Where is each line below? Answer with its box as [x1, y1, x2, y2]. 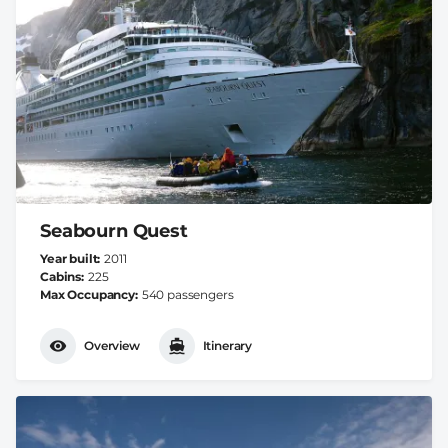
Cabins [40, 268, 82, 284]
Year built [40, 250, 98, 266]
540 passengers [141, 286, 234, 302]
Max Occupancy [40, 286, 135, 302]
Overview [84, 338, 140, 354]
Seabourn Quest [40, 219, 188, 242]
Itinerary [202, 338, 253, 354]
